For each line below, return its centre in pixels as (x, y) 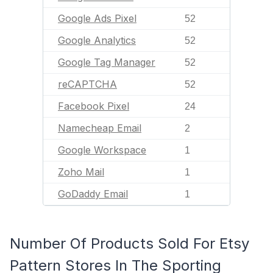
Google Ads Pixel (97, 18)
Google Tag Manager (107, 62)
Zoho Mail (81, 172)
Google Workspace (102, 150)
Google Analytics (97, 40)
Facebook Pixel (94, 106)
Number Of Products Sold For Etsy (129, 243)
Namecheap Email (100, 128)
